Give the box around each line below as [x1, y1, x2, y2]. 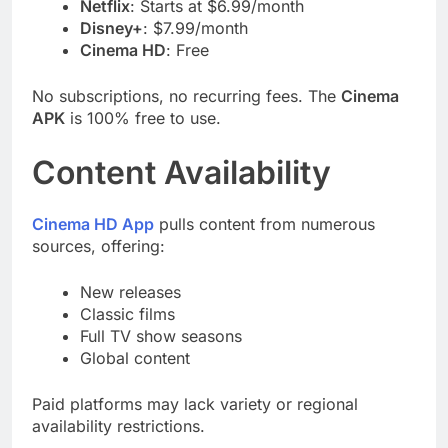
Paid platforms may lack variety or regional [32, 394, 358, 415]
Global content [80, 348, 190, 369]
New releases [80, 282, 181, 303]
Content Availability [32, 152, 331, 192]
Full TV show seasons [80, 326, 242, 347]
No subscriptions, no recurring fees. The [32, 85, 341, 106]
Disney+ [80, 17, 143, 38]
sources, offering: [32, 236, 165, 257]
